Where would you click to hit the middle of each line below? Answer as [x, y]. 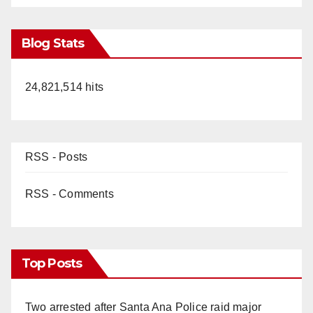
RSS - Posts [57, 156]
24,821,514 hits [64, 87]
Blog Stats [53, 43]
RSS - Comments [70, 194]
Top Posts [52, 263]
